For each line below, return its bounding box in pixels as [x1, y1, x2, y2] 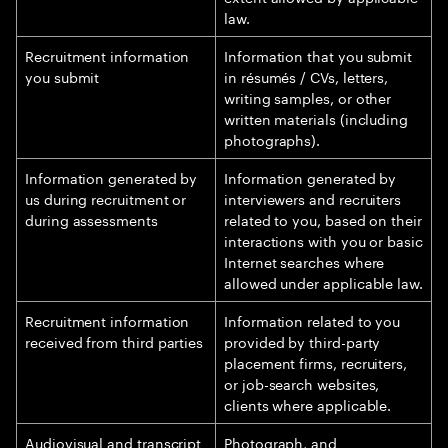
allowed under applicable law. [224, 271, 423, 293]
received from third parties [25, 330, 204, 352]
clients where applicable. [224, 393, 392, 415]
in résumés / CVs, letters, [224, 65, 389, 87]
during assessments [25, 208, 158, 230]
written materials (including [224, 107, 409, 129]
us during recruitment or [25, 187, 187, 209]
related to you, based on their [224, 208, 422, 230]
